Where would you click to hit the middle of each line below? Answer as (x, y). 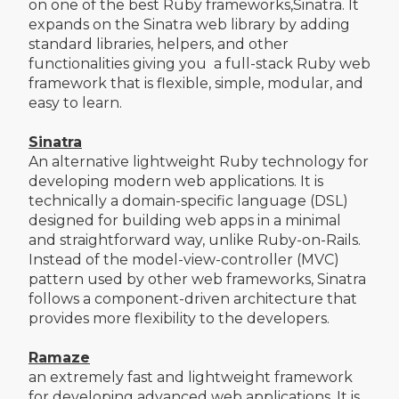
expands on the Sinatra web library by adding (189, 24)
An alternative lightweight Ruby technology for (199, 161)
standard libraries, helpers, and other (159, 44)
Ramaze (59, 357)
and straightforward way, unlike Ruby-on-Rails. (195, 240)
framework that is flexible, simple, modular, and (196, 83)
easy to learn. (75, 102)
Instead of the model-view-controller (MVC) (184, 259)
